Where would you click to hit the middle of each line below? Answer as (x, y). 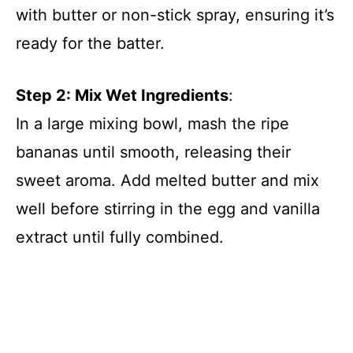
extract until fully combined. (120, 237)
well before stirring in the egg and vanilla (168, 208)
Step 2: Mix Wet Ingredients (122, 95)
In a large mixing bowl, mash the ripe (152, 123)
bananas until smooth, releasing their (153, 152)
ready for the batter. (90, 43)
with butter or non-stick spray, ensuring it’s (175, 15)
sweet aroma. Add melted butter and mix (167, 180)
